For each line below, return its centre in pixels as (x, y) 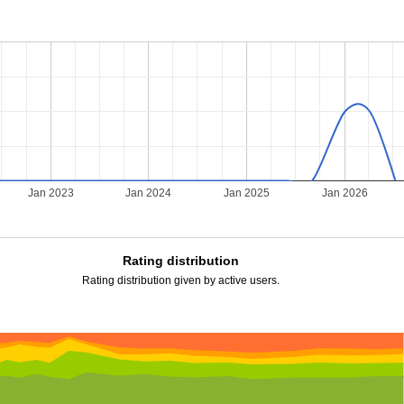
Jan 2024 (149, 193)
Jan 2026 (344, 193)
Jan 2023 (51, 193)
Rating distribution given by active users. (180, 280)
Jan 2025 (247, 193)
